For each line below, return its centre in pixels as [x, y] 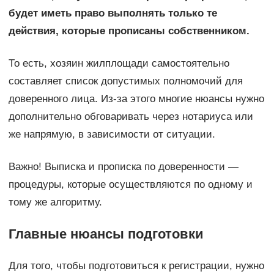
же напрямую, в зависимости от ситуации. [112, 134]
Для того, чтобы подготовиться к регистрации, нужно [136, 265]
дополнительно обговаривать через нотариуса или [131, 116]
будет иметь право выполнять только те [113, 13]
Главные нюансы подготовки [106, 234]
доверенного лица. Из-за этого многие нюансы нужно [136, 98]
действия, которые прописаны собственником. [129, 31]
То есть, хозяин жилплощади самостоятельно [119, 63]
